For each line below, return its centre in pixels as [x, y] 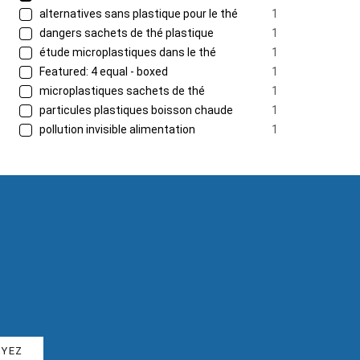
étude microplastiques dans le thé [127, 52]
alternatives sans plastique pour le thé [137, 14]
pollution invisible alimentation [116, 129]
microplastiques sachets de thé [121, 91]
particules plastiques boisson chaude [135, 110]
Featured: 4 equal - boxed [102, 72]
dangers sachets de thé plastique [125, 33]
